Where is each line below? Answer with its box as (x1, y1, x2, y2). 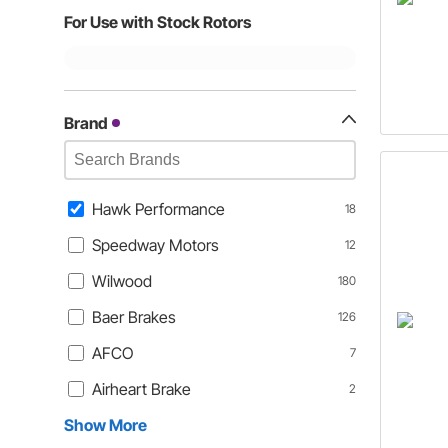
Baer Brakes (92, 307, 176, 327)
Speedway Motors (92, 235, 219, 255)
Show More (64, 415, 147, 435)
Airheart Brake (92, 379, 191, 399)
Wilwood (92, 271, 152, 291)
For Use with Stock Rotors (64, 12, 251, 32)
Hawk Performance (92, 199, 225, 219)
